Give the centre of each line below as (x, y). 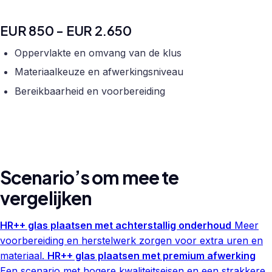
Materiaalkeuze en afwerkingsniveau (99, 72)
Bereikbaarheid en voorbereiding (90, 91)
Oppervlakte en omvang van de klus (98, 53)
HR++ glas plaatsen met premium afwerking (151, 255)
